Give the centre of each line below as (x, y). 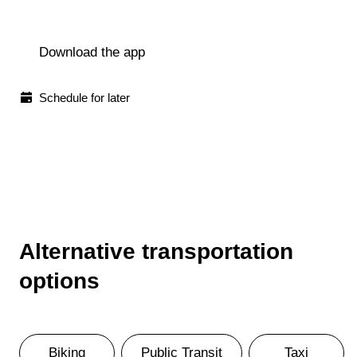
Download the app (92, 53)
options (59, 281)
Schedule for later (84, 97)
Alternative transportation (156, 252)
